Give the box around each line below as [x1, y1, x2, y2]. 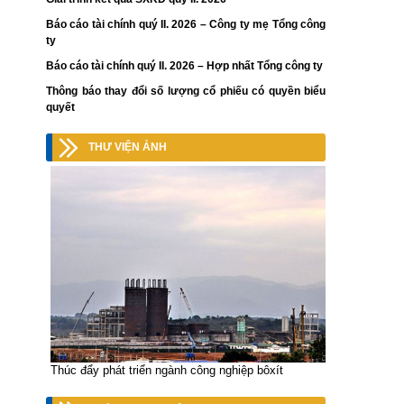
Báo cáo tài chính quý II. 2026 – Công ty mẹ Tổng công [46, 18, 326, 32]
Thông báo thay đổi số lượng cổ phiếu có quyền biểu [46, 85, 326, 98]
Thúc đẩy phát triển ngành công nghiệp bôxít [50, 363, 283, 378]
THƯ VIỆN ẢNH [88, 141, 167, 154]
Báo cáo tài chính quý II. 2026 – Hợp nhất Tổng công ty [46, 60, 323, 73]
